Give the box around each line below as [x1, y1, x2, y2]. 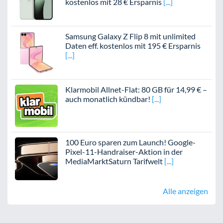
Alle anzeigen [163, 186, 208, 196]
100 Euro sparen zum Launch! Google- [65, 137, 196, 147]
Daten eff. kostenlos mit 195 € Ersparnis [65, 40, 201, 50]
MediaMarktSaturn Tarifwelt [65, 156, 163, 166]
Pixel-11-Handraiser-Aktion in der [65, 147, 183, 157]
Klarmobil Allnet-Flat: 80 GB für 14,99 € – [65, 84, 207, 94]
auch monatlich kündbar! [65, 94, 150, 104]
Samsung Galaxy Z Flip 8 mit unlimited [65, 31, 196, 41]
